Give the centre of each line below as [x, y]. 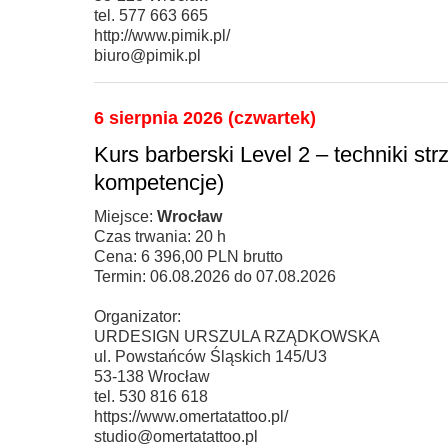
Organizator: [137, 316]
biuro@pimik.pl [147, 55]
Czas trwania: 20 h [160, 236]
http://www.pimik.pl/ [162, 35]
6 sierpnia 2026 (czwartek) [205, 117]
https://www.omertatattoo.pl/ [191, 416]
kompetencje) [159, 182]
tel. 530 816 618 [151, 396]
